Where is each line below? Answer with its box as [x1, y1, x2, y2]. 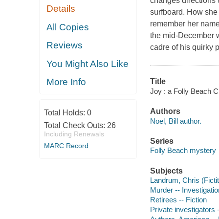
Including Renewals [44, 130, 104, 138]
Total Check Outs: [44, 121, 107, 130]
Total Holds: [44, 108, 87, 117]
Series [150, 136, 174, 145]
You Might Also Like [46, 58, 129, 69]
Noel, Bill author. [150, 116, 201, 125]
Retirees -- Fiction [150, 196, 207, 204]
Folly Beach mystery [150, 146, 216, 155]
